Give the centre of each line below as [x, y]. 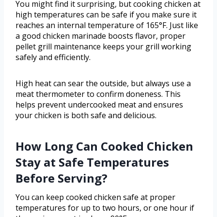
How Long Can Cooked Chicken [104, 146]
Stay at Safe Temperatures [92, 162]
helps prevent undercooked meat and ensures [99, 105]
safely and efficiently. [53, 57]
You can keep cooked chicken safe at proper [95, 197]
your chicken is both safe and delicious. [86, 116]
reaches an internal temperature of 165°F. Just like [107, 25]
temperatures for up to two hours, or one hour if [105, 208]
